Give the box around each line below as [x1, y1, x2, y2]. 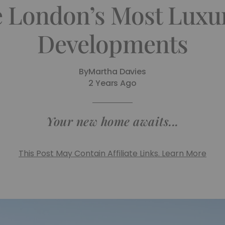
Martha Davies [88, 66, 146, 77]
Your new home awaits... [46, 113, 179, 129]
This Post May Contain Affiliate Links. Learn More [19, 148, 206, 159]
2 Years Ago [88, 77, 137, 89]
